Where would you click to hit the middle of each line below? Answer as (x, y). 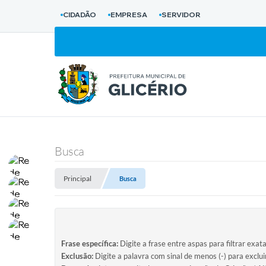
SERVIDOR (181, 15)
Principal (77, 178)
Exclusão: (77, 256)
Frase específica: (90, 244)
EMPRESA (129, 15)
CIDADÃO (80, 15)
